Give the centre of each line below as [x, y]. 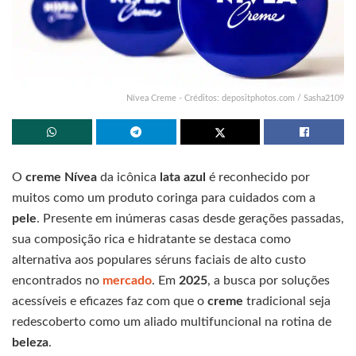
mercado [127, 280]
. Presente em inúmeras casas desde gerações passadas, [190, 218]
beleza [30, 342]
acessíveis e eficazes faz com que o [110, 301]
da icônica [128, 177]
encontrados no [57, 280]
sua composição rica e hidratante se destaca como [151, 239]
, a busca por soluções [269, 280]
